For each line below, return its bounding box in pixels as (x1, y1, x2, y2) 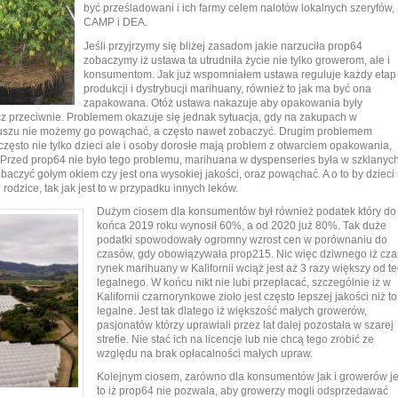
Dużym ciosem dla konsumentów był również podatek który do (97, 204, 396, 218)
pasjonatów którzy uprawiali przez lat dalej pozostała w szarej (97, 318, 394, 331)
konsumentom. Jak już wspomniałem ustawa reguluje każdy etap (84, 68, 396, 81)
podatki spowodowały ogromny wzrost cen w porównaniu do (97, 233, 387, 246)
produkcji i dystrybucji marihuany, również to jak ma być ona (84, 82, 371, 95)
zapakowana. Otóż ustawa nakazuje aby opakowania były (84, 96, 362, 109)
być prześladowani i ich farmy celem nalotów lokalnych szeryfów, (84, 2, 394, 15)
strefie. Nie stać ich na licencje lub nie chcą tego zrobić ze (97, 332, 374, 346)
